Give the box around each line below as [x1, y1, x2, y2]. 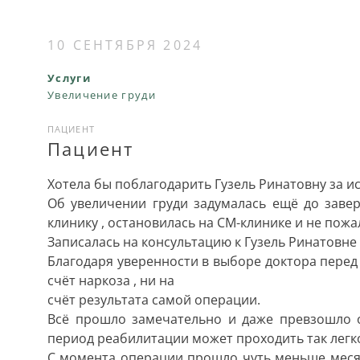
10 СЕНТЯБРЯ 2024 [47, 36, 203, 54]
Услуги [47, 71, 91, 85]
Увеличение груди [47, 88, 156, 102]
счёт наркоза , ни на [47, 272, 174, 289]
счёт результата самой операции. [47, 291, 260, 309]
